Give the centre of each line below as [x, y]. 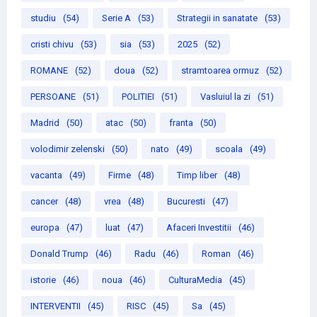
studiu [43, 18]
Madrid [45, 123]
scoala [229, 149]
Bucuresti [186, 202]
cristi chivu [52, 45]
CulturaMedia [195, 280]
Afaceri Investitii [199, 228]
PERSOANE [53, 97]
